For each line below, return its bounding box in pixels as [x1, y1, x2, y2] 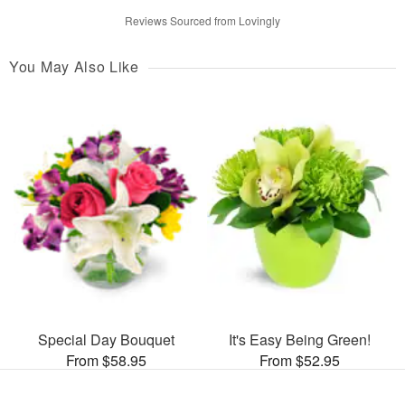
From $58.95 [65, 349, 146, 371]
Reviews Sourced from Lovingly [125, 13, 280, 29]
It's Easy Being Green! [228, 328, 371, 350]
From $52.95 [259, 349, 340, 371]
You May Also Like [9, 56, 139, 78]
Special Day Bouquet [37, 328, 174, 350]
